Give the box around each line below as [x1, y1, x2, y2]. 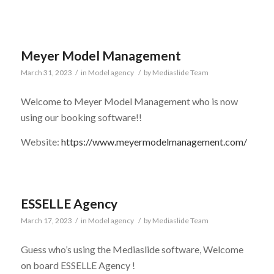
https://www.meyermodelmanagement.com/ [61, 136, 247, 148]
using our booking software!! [20, 111, 142, 124]
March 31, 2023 [20, 67, 72, 77]
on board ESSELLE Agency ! [20, 259, 135, 272]
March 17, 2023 [20, 215, 72, 225]
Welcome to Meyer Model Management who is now [20, 95, 238, 108]
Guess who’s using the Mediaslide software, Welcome [20, 243, 243, 256]
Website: [20, 136, 61, 148]
